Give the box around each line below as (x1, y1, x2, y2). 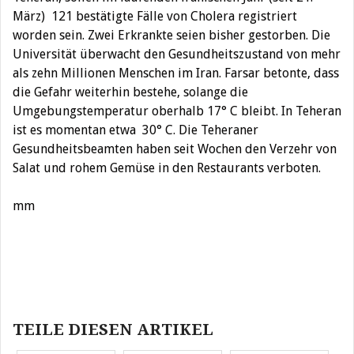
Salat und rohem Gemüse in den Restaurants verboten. (13, 160, 321, 175)
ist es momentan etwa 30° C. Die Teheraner (13, 122, 258, 137)
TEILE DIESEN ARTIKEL (13, 320, 213, 339)
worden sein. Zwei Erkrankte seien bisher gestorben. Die (13, 28, 330, 43)
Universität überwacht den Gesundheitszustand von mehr (13, 47, 341, 62)
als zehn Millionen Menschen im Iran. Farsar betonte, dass (13, 66, 339, 81)
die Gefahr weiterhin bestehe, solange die (13, 85, 248, 100)
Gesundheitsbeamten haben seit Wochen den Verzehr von (13, 141, 337, 156)
